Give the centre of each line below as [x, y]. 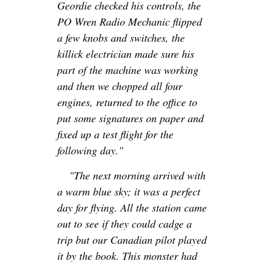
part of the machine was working [128, 70]
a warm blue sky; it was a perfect [129, 192]
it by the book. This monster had [127, 256]
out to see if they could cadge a [125, 224]
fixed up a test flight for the [115, 134]
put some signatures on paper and [131, 118]
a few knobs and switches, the [121, 38]
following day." [90, 150]
